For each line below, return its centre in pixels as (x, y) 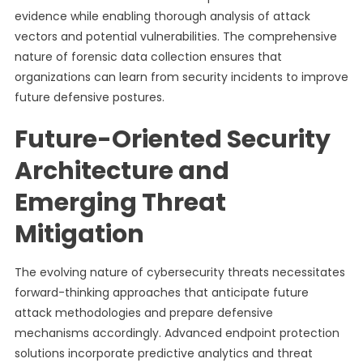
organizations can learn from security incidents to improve (181, 77)
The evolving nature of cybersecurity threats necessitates (179, 272)
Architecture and (122, 171)
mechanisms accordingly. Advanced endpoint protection (177, 333)
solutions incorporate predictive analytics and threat (163, 353)
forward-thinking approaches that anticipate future (161, 293)
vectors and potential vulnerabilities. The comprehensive (175, 36)
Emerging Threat (120, 203)
